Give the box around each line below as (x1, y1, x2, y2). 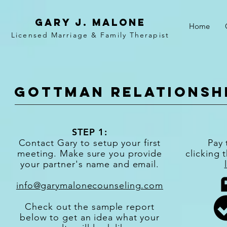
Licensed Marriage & (11, 30, 101, 40)
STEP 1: (72, 126, 107, 138)
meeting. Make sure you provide (17, 148, 162, 159)
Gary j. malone (34, 16, 146, 28)
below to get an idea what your (20, 212, 160, 223)
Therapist (126, 30, 169, 40)
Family (100, 30, 127, 40)
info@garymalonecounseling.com (16, 180, 164, 191)
